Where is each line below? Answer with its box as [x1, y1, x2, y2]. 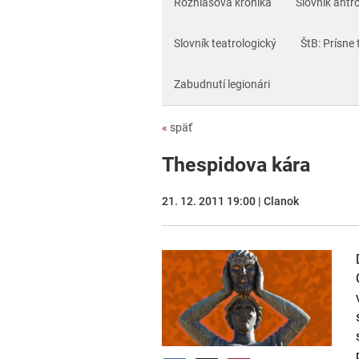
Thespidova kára [162, 153, 310, 176]
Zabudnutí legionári [174, 78, 270, 91]
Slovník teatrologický [174, 37, 276, 50]
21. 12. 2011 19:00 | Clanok [162, 195, 299, 208]
